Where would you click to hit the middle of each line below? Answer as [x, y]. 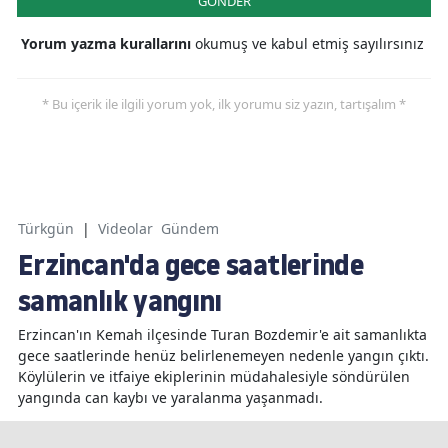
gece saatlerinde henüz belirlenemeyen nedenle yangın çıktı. [223, 355]
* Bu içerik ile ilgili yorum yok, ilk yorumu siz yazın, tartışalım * [224, 103]
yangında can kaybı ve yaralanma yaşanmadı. [170, 397]
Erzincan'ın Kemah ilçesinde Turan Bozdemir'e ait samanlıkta [222, 334]
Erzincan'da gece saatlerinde [191, 264]
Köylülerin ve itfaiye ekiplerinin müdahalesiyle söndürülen [214, 376]
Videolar [125, 228]
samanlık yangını [120, 300]
